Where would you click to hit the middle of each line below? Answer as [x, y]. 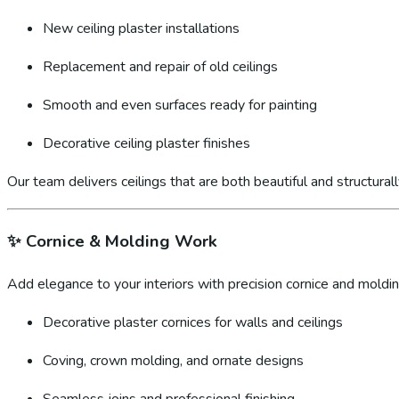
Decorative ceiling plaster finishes [147, 144]
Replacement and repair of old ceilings [160, 67]
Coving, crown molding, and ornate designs [173, 360]
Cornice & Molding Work [122, 241]
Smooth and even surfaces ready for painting [180, 106]
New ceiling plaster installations [141, 29]
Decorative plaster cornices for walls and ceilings [193, 322]
